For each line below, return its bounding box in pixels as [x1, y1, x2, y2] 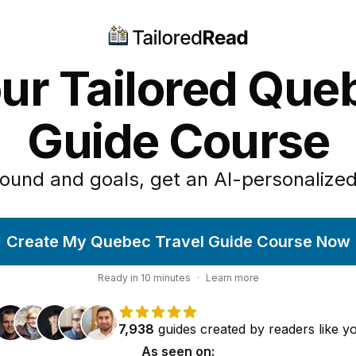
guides [157, 321, 196, 337]
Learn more [205, 272, 259, 284]
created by [195, 321, 269, 337]
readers [268, 321, 315, 337]
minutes [150, 272, 191, 284]
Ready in [97, 272, 141, 284]
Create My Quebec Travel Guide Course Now [6, 232, 350, 251]
